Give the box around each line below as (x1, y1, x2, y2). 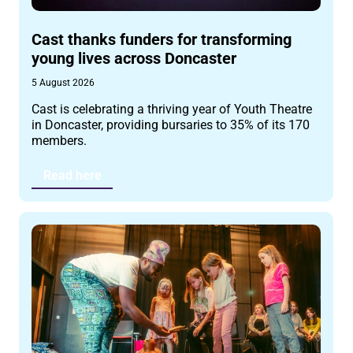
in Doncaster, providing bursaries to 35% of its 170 (32, 117, 310, 133)
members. (32, 133, 87, 149)
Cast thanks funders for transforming (32, 30, 292, 50)
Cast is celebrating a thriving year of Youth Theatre (32, 102, 313, 117)
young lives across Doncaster (32, 49, 237, 69)
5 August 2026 (32, 77, 95, 89)
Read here (43, 167, 102, 183)
